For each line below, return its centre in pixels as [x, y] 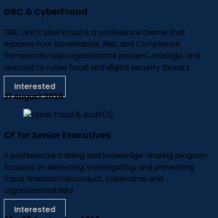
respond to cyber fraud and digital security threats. [97, 67]
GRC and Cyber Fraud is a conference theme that [95, 32]
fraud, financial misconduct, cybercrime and [83, 179]
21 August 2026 [34, 97]
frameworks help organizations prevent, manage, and [102, 55]
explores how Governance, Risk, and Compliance [92, 44]
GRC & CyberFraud [46, 12]
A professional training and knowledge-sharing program [105, 155]
